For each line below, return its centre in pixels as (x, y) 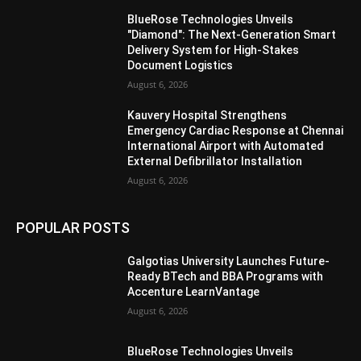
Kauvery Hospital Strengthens (207, 116)
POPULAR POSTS (73, 228)
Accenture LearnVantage (194, 292)
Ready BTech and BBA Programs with (226, 277)
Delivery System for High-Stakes (214, 50)
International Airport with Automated (226, 146)
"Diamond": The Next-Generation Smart (232, 35)
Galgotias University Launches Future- (229, 261)
